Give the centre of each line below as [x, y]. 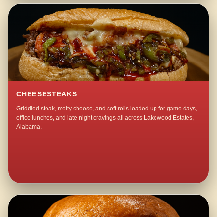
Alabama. [29, 127]
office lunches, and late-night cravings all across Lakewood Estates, [105, 118]
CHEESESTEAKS [47, 94]
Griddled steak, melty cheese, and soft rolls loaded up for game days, [107, 109]
